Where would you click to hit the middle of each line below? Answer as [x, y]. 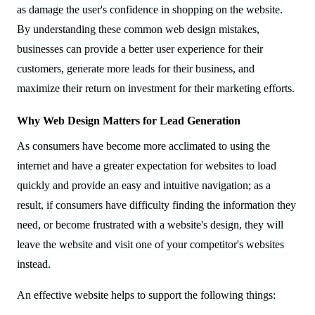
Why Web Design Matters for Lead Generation [129, 120]
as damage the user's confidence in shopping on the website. [150, 9]
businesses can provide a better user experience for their [140, 49]
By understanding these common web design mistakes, [138, 29]
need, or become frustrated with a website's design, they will [150, 224]
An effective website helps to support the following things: [146, 295]
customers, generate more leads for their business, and [136, 68]
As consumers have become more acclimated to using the [143, 146]
